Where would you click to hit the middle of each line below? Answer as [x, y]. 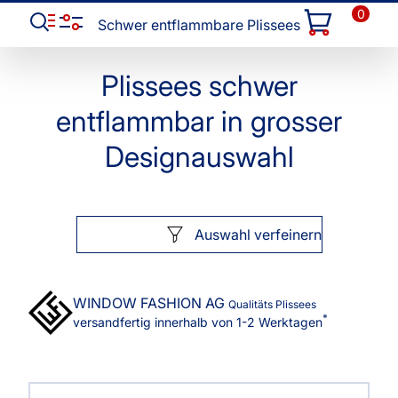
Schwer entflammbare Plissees [199, 25]
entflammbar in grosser [199, 121]
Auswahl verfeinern [258, 235]
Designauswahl [199, 157]
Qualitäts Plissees [272, 305]
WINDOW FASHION [139, 303]
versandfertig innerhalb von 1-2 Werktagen [198, 322]
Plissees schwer [199, 86]
